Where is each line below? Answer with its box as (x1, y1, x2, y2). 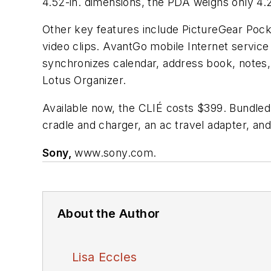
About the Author (57, 206, 160, 221)
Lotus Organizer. (42, 74, 126, 87)
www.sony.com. (74, 146, 157, 159)
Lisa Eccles (72, 249, 137, 264)
